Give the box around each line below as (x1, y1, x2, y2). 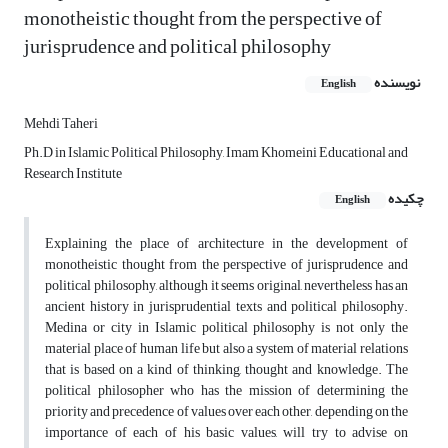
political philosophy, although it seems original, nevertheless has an (45, 272, 408, 300)
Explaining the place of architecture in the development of (45, 230, 408, 258)
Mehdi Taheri (24, 110, 98, 138)
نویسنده (374, 69, 420, 97)
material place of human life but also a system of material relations (45, 335, 408, 363)
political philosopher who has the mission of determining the (45, 377, 408, 405)
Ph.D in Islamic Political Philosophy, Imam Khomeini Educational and (24, 139, 408, 167)
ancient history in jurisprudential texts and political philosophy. (45, 293, 408, 321)
